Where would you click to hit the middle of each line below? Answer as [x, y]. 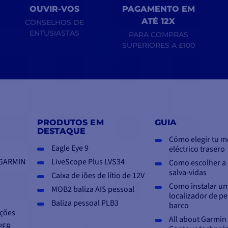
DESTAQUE [62, 131]
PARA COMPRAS [158, 35]
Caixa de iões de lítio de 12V [98, 176]
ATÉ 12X [158, 21]
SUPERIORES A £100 [158, 46]
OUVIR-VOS [54, 9]
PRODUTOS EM [70, 122]
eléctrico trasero [197, 149]
